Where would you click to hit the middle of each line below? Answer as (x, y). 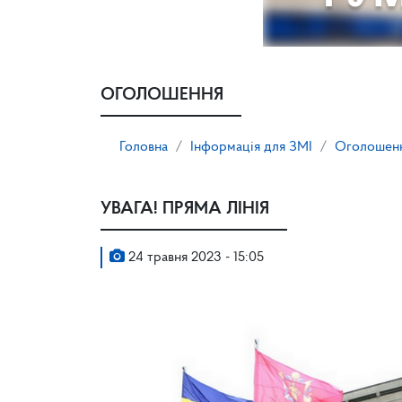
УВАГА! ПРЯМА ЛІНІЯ (185, 209)
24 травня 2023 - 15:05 (194, 258)
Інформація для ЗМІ (251, 147)
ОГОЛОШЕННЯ (162, 95)
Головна (144, 147)
